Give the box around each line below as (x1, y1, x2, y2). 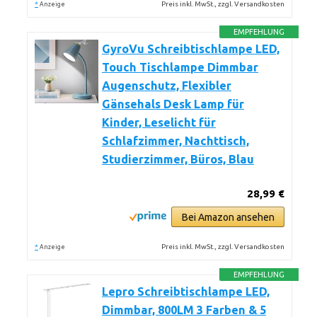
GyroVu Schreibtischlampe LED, (102, 42, 279, 55)
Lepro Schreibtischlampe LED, (102, 285, 270, 298)
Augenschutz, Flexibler (102, 79, 231, 92)
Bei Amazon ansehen (181, 212, 275, 223)
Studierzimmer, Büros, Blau (102, 153, 254, 166)
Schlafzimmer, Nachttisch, (102, 134, 249, 147)
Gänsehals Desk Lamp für (102, 98, 244, 110)
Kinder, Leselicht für (102, 116, 216, 129)
